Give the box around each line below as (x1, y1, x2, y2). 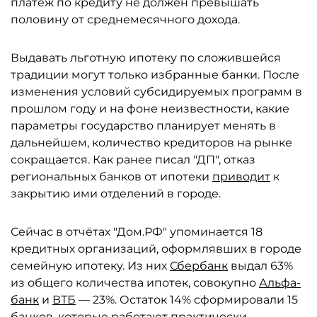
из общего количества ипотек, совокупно (11, 276, 259, 289)
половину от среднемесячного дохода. (11, 13, 240, 26)
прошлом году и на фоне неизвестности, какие (11, 102, 289, 115)
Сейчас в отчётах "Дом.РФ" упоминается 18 (11, 225, 263, 238)
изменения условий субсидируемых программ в (11, 85, 302, 98)
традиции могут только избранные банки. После (11, 68, 299, 81)
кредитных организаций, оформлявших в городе (11, 242, 301, 255)
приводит (212, 170, 270, 183)
